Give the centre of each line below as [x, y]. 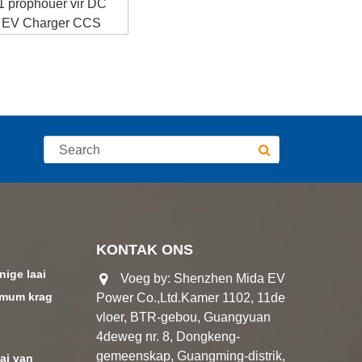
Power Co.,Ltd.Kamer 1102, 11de [191, 297]
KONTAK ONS [145, 249]
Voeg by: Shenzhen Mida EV [203, 278]
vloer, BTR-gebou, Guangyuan [184, 317]
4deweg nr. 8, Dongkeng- [168, 336]
